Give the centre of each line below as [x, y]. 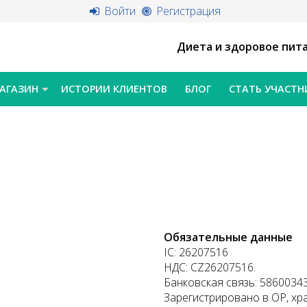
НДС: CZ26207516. [210, 267]
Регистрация [187, 11]
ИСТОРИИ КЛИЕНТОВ [114, 88]
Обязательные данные [228, 237]
